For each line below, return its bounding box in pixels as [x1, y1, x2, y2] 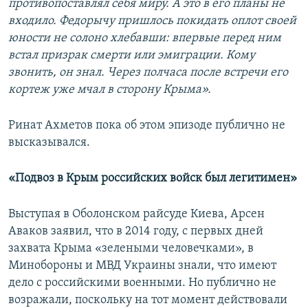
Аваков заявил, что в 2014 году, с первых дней [8, 225, 263, 239]
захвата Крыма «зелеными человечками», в [8, 242, 254, 256]
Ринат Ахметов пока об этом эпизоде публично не [8, 119, 285, 133]
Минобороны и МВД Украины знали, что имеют [8, 259, 276, 273]
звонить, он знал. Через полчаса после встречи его [8, 66, 288, 80]
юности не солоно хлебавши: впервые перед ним [8, 32, 281, 45]
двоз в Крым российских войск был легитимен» [30, 172, 297, 186]
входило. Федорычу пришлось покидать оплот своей [8, 14, 296, 28]
